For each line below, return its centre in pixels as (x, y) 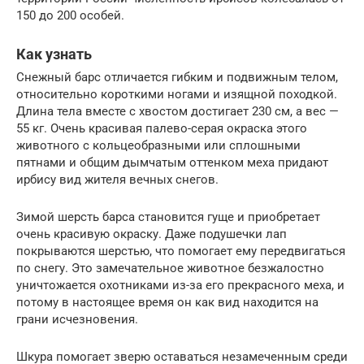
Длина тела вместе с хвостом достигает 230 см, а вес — (178, 111)
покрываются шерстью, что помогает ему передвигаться (181, 251)
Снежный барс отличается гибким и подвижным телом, (177, 77)
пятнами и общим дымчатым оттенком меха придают (172, 162)
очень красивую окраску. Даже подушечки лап (152, 234)
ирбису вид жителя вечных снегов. (117, 180)
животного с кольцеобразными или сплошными (158, 145)
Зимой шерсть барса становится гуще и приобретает (168, 217)
